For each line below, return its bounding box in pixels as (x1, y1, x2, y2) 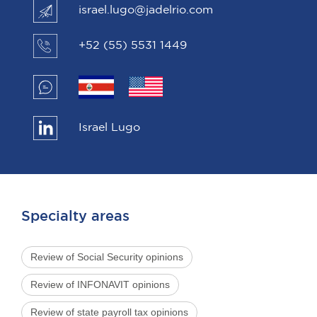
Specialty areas (21, 209, 129, 223)
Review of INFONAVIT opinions (30, 278, 170, 290)
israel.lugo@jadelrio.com (79, 4, 213, 16)
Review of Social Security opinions (30, 250, 183, 263)
